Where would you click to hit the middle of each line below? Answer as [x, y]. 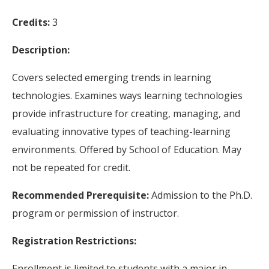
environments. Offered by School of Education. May [127, 150]
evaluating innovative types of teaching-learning [121, 131]
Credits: [31, 22]
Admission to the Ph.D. [202, 195]
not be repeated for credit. [71, 168]
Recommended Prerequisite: [82, 195]
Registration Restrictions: [74, 241]
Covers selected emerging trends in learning [112, 77]
